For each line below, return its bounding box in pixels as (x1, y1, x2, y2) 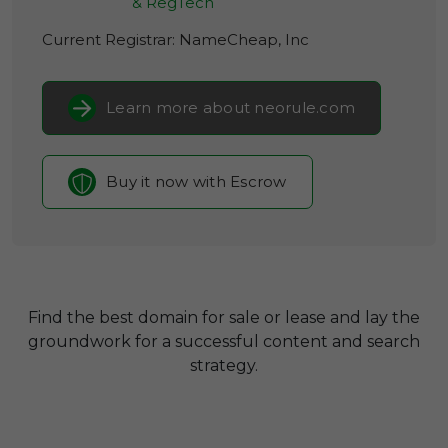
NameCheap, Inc (179, 30, 309, 49)
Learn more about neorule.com (106, 98, 355, 117)
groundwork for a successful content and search (28, 332, 420, 351)
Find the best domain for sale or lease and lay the (28, 308, 420, 327)
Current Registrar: (42, 30, 179, 49)
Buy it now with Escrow (106, 172, 287, 191)
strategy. (190, 356, 258, 375)
